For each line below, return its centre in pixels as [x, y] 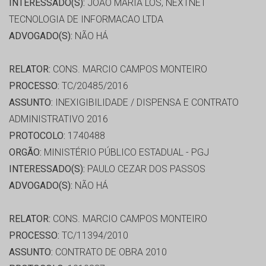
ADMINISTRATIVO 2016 [58, 119]
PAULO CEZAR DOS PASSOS [145, 169]
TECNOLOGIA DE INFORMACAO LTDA [86, 20]
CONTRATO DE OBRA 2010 [110, 252]
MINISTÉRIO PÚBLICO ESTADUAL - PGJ [125, 153]
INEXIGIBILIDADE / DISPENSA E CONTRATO [146, 103]
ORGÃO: [25, 153]
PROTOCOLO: [37, 136]
